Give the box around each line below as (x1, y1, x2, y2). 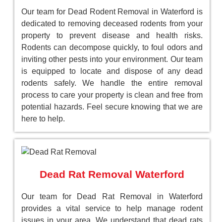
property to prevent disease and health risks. (21, 31, 203, 40)
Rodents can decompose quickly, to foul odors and (21, 43, 203, 52)
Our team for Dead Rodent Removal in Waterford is (21, 7, 203, 16)
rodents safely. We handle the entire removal (21, 79, 203, 88)
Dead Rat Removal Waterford (40, 168, 184, 180)
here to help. (21, 114, 65, 123)
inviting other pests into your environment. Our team (21, 55, 203, 64)
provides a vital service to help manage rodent (21, 204, 203, 213)
